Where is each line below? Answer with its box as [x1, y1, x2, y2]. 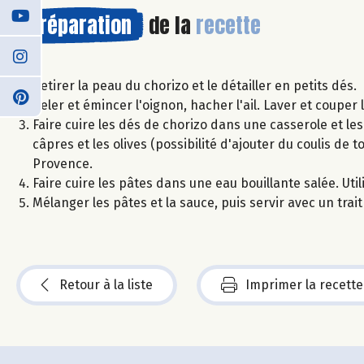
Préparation [28, 8, 132, 41]
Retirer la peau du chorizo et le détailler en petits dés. [32, 77, 357, 93]
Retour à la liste [59, 276, 153, 292]
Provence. [32, 155, 93, 171]
